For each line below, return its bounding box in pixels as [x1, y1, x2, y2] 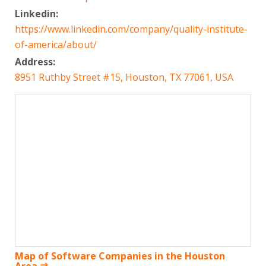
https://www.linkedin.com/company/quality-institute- [15, 22, 248, 36]
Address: [15, 55, 58, 68]
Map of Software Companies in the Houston [15, 249, 225, 263]
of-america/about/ [15, 37, 97, 51]
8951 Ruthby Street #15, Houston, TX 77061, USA [15, 70, 233, 84]
